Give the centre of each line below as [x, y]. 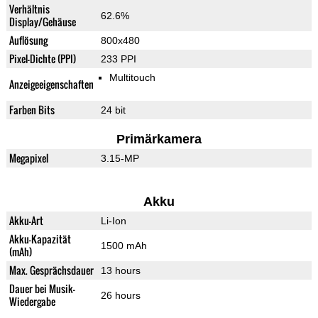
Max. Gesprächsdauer [51, 270]
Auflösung [28, 40]
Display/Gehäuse [42, 22]
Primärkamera [159, 139]
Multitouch [132, 78]
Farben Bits [32, 110]
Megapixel [28, 158]
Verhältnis [29, 9]
